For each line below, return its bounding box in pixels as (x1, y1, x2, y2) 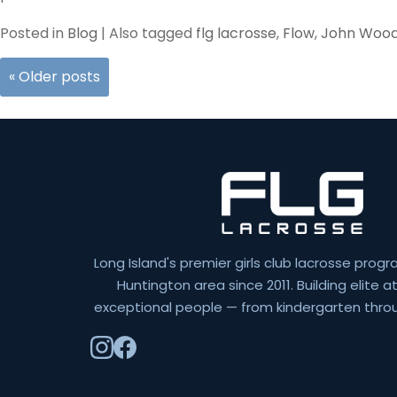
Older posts (15, 66, 100, 87)
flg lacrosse (196, 23, 276, 43)
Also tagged (109, 23, 196, 43)
